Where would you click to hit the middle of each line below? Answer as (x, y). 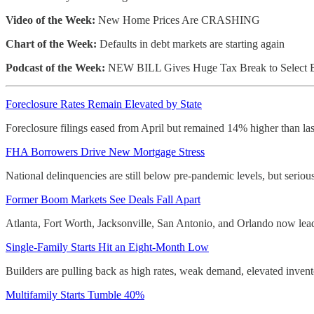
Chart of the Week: (51, 44)
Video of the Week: (50, 20)
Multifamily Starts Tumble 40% (75, 295)
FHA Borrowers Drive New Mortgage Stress (105, 152)
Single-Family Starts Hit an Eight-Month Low (107, 247)
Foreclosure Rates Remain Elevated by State (104, 104)
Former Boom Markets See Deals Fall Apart (103, 200)
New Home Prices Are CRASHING (178, 20)
